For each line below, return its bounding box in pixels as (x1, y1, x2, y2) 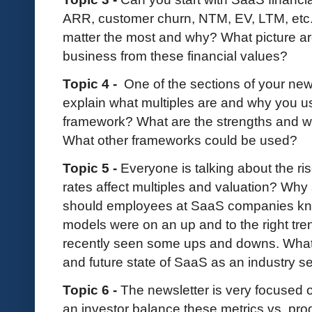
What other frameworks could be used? (63, 132, 297, 148)
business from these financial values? (63, 47, 288, 63)
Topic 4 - (63, 75, 124, 91)
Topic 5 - (63, 160, 120, 175)
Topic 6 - (63, 282, 120, 298)
